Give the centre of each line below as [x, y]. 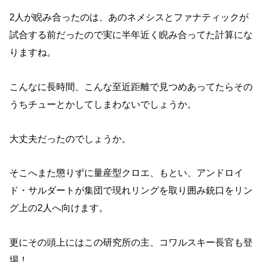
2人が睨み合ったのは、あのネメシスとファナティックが [129, 17]
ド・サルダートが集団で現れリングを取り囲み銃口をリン [131, 191]
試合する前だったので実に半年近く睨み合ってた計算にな [131, 35]
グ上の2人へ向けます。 [59, 208]
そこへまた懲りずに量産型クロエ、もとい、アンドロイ [126, 173]
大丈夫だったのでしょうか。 [70, 139]
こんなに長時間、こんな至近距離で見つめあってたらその [131, 87]
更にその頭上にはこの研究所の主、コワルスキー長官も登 [131, 243]
